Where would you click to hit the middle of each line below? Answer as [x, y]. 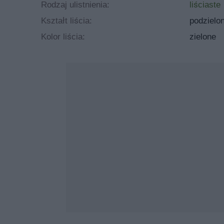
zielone [202, 36]
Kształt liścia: [66, 20]
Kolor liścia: [63, 36]
